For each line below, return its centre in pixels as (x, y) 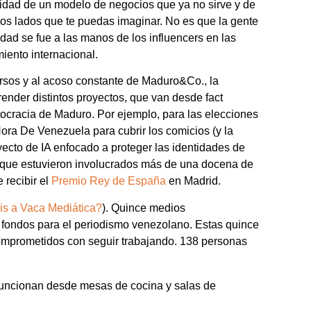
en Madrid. (193, 181)
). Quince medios (144, 208)
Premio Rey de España (109, 181)
